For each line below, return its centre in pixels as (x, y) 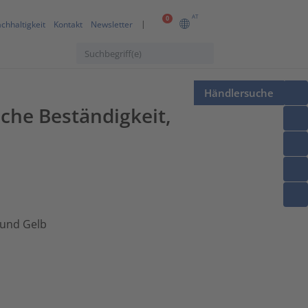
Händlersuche (239, 93)
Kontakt (68, 25)
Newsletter (112, 25)
